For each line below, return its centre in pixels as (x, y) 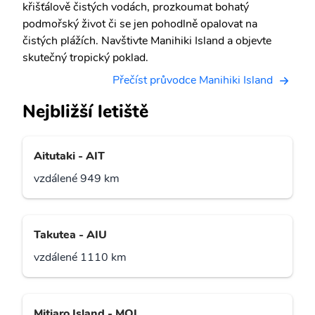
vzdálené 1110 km (80, 258)
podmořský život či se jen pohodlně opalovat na (140, 24)
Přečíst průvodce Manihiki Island (193, 80)
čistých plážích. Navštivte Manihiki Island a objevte (147, 41)
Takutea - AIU (70, 235)
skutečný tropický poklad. (85, 58)
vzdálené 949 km (77, 179)
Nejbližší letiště (85, 112)
